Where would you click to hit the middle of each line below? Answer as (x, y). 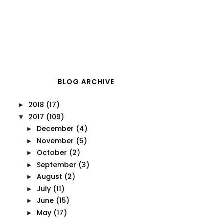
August (49, 176)
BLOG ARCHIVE (86, 82)
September (56, 164)
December (55, 129)
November (55, 141)
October (52, 153)
